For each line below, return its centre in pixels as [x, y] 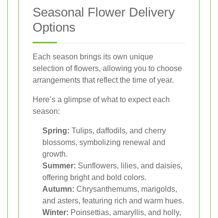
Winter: [55, 213]
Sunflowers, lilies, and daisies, [129, 166]
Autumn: [58, 189]
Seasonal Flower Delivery [104, 12]
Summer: [59, 166]
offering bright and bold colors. [94, 178]
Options [54, 27]
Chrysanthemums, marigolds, [126, 189]
